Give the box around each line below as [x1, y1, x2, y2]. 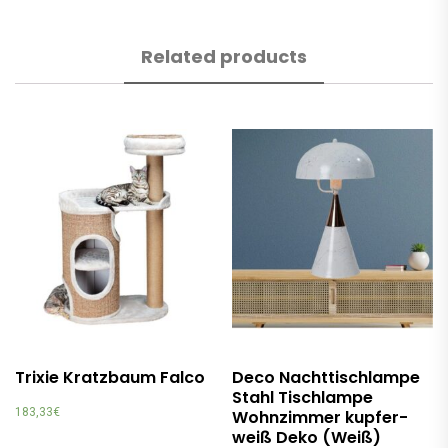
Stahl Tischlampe [232, 385, 374, 409]
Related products [141, 43, 307, 69]
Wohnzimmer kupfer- [232, 405, 409, 429]
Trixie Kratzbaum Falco [15, 365, 205, 389]
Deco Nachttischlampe [232, 365, 421, 389]
